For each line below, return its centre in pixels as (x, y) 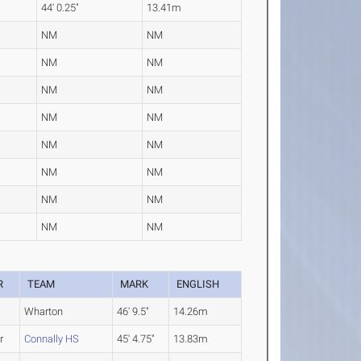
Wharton (44, 312)
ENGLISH (198, 284)
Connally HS (52, 339)
